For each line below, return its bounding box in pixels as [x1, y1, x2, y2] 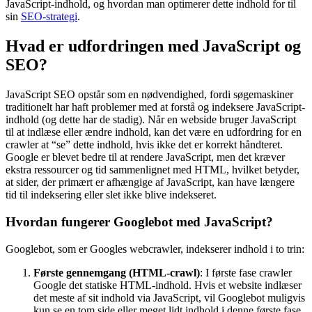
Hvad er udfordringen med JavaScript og [6, 37, 301, 56]
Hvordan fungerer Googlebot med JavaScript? [6, 214, 273, 229]
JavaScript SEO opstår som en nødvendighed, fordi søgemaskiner [6, 88, 293, 101]
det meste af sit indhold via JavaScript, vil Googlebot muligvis [33, 291, 305, 304]
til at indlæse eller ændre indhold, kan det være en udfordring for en [6, 126, 302, 139]
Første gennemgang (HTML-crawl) [33, 266, 200, 279]
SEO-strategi [21, 10, 77, 23]
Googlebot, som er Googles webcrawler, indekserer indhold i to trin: [6, 242, 304, 255]
